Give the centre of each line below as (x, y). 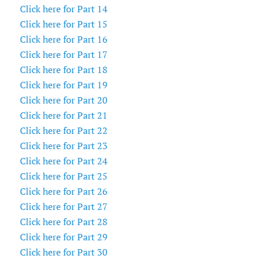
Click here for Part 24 (63, 161)
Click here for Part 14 (63, 9)
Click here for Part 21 (63, 116)
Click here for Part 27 (63, 207)
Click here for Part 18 (63, 70)
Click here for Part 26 (63, 192)
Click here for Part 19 (63, 85)
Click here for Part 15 (63, 24)
